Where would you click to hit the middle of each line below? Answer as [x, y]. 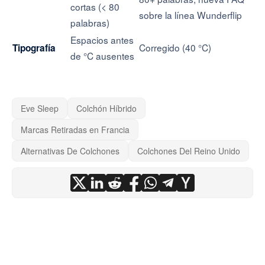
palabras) [90, 22]
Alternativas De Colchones [70, 151]
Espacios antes [102, 40]
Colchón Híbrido [106, 108]
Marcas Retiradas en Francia [75, 130]
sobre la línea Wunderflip [190, 15]
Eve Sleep [40, 108]
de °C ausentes [102, 56]
